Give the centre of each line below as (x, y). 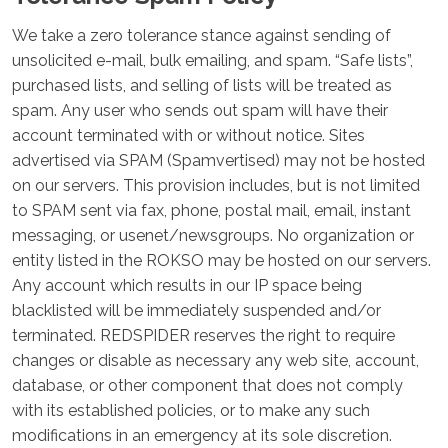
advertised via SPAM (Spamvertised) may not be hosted (218, 160)
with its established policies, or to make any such (191, 410)
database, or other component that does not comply (207, 385)
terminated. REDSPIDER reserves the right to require (203, 335)
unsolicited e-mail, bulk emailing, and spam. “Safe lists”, (212, 60)
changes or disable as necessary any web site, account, (215, 360)
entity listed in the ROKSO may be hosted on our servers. (221, 260)
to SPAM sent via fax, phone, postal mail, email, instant (211, 210)
